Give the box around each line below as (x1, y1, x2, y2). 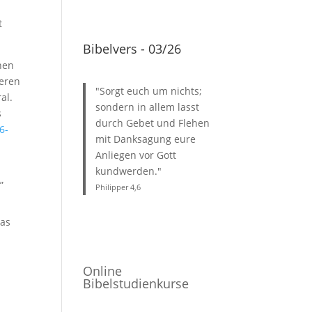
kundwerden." (95, 164, 162, 178)
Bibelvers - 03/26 (83, 40, 182, 57)
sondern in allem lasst (95, 100, 199, 114)
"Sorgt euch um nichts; (95, 84, 202, 97)
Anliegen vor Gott (95, 148, 176, 162)
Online (83, 263, 123, 279)
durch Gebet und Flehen (95, 116, 210, 130)
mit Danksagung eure (95, 132, 196, 146)
